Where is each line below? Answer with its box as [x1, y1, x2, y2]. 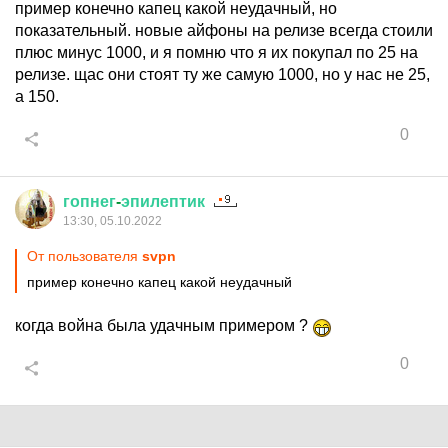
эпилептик [121, 193, 205, 210]
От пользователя [27, 248, 142, 264]
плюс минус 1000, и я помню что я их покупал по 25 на [15, 44, 418, 61]
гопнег [63, 193, 116, 210]
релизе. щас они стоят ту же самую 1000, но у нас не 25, [15, 66, 430, 83]
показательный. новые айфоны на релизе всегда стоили [15, 22, 433, 39]
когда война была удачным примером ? [15, 317, 312, 334]
